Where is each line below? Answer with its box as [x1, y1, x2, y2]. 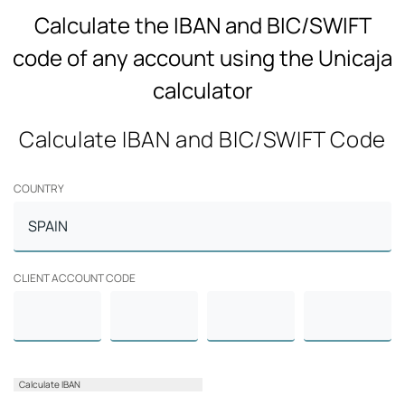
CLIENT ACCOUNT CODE [14, 270, 136, 287]
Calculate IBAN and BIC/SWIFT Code [19, 124, 386, 155]
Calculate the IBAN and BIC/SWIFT [33, 10, 372, 41]
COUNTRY [14, 181, 64, 197]
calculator [152, 75, 253, 106]
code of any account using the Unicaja [13, 42, 392, 73]
